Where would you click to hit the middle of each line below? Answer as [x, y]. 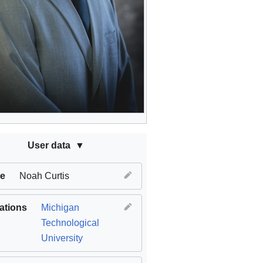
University [62, 238]
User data [49, 146]
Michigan [60, 208]
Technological [70, 223]
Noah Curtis [44, 176]
